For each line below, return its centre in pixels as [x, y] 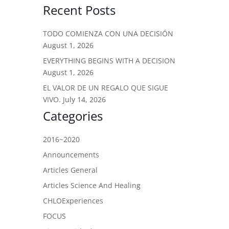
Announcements [71, 155]
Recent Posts [79, 10]
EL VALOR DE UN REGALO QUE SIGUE [106, 88]
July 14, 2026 [84, 100]
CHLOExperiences [73, 201]
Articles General [70, 170]
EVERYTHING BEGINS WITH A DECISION [109, 61]
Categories [73, 116]
